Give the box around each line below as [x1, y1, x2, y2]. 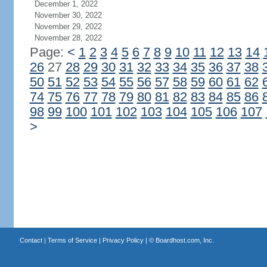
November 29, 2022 [34, 22, 102, 31]
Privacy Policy [102, 237, 144, 244]
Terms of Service [47, 237, 97, 244]
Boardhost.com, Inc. [155, 237, 214, 244]
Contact [19, 237, 42, 244]
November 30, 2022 [34, 11, 102, 20]
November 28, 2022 [34, 33, 102, 42]
